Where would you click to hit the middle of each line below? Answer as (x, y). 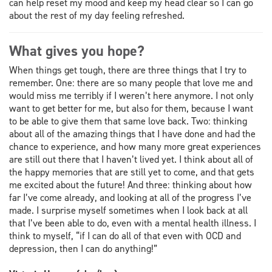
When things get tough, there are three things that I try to (128, 70)
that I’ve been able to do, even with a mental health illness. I (133, 223)
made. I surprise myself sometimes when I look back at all (128, 211)
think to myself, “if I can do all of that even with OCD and (125, 236)
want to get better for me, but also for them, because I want (131, 109)
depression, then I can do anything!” (83, 249)
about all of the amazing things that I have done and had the (132, 134)
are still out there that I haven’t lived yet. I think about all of (131, 160)
